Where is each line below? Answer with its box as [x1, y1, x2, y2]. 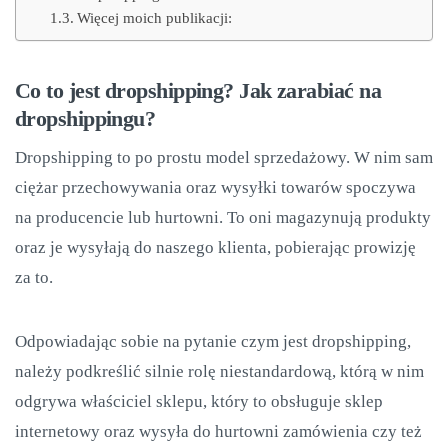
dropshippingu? [15, 106, 156, 131]
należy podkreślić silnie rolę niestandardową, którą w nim [15, 362, 424, 381]
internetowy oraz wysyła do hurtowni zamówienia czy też [15, 422, 422, 441]
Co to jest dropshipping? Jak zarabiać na [15, 78, 382, 103]
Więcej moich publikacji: [77, 9, 233, 26]
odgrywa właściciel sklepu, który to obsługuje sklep [15, 392, 383, 411]
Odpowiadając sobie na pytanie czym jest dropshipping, [15, 332, 411, 351]
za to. [15, 268, 53, 287]
